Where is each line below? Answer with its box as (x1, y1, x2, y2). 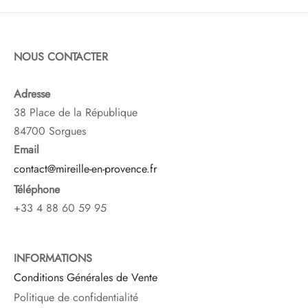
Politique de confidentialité (14, 289, 138, 305)
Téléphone (14, 181, 60, 197)
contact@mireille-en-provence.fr (14, 162, 157, 178)
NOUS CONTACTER (14, 49, 108, 65)
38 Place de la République (14, 104, 137, 121)
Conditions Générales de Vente (14, 269, 157, 286)
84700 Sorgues (14, 123, 86, 140)
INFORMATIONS (14, 250, 92, 266)
